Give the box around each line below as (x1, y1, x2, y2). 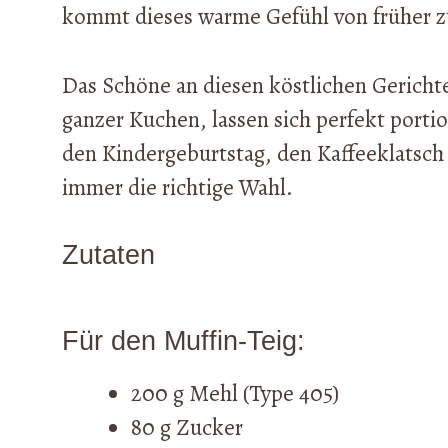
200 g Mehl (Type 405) (131, 378, 339, 410)
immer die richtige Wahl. (62, 171, 293, 203)
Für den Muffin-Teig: (62, 326, 305, 357)
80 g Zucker (131, 412, 243, 444)
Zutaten (62, 240, 155, 271)
